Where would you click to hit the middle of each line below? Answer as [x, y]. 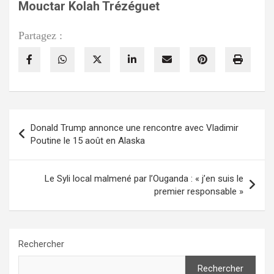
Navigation [46, 119]
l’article [35, 158]
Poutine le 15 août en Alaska [88, 141]
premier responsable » [199, 192]
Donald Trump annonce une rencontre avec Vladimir [135, 128]
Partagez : [40, 36]
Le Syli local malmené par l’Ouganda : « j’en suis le [144, 179]
